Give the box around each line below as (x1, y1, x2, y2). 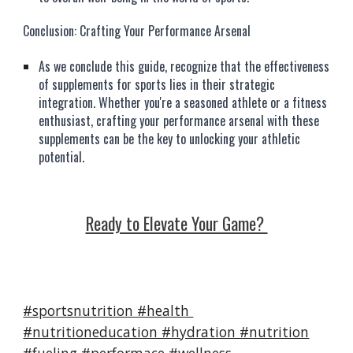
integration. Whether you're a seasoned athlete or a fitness (39, 93, 328, 112)
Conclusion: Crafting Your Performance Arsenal (23, 21, 251, 40)
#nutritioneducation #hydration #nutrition (23, 322, 310, 341)
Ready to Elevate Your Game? (85, 211, 268, 236)
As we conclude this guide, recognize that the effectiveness (39, 57, 330, 76)
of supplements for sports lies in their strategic (39, 75, 276, 94)
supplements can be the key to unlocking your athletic (39, 129, 301, 148)
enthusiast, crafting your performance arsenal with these (39, 111, 320, 130)
